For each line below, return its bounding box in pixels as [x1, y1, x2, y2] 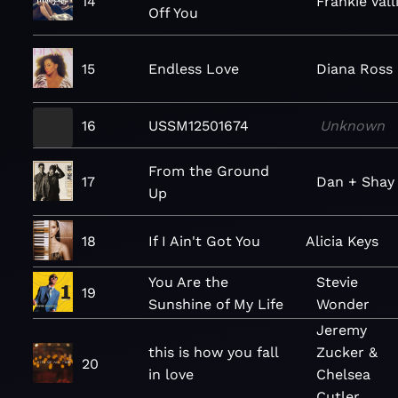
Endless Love [148, 60, 239, 77]
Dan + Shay [316, 173, 395, 190]
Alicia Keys [305, 233, 378, 250]
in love [148, 366, 194, 383]
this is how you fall [148, 344, 278, 361]
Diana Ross [315, 60, 393, 77]
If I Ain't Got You [148, 233, 260, 250]
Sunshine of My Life [148, 295, 283, 313]
